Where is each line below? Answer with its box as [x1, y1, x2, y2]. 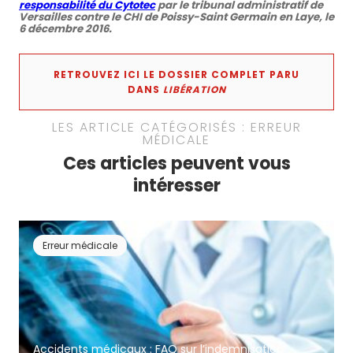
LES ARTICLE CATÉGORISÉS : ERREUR [51, 118, 302, 137]
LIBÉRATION [162, 83, 226, 97]
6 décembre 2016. [19, 21, 112, 37]
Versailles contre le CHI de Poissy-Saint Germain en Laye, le [19, 9, 334, 25]
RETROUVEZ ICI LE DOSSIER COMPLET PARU [54, 68, 299, 82]
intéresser [132, 173, 221, 199]
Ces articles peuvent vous [62, 151, 291, 176]
